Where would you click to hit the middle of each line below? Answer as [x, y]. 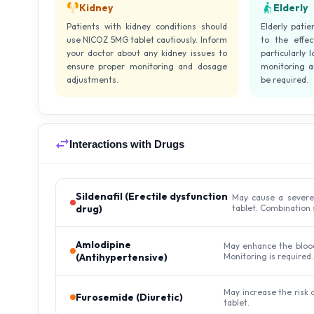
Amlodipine [103, 245]
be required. [284, 80]
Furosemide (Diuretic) [129, 297]
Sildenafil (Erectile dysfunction [152, 196]
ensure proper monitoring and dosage [147, 66]
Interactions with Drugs [127, 144]
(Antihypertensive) [122, 257]
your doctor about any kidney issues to [147, 53]
